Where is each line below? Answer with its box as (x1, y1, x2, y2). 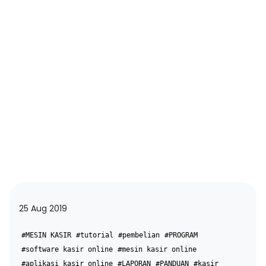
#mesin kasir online (118, 245, 197, 254)
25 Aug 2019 (19, 202, 67, 214)
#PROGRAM (164, 230, 198, 239)
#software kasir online (21, 245, 113, 254)
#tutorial (76, 230, 113, 239)
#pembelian (118, 230, 160, 239)
